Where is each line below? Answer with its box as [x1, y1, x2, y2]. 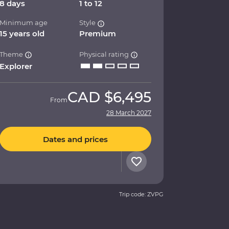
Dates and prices [43, 134, 108, 144]
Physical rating [79, 50, 131, 59]
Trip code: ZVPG [119, 191, 164, 198]
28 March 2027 [106, 109, 151, 117]
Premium [79, 29, 117, 39]
